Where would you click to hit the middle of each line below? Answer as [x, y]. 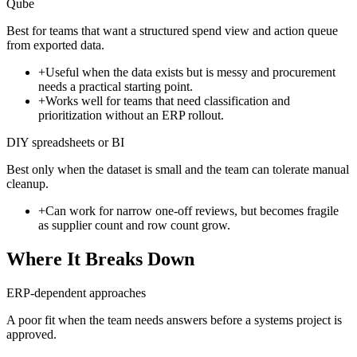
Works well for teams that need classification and [168, 100]
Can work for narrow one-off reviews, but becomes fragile [192, 210]
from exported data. [55, 45]
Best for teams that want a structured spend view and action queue [172, 30]
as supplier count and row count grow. [134, 225]
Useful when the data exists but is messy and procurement [190, 72]
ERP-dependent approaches [76, 292]
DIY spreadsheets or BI [65, 142]
